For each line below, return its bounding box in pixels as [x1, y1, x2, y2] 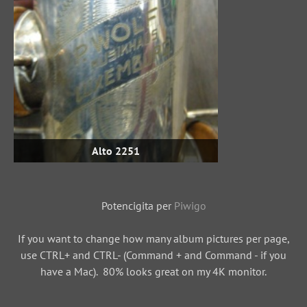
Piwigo [173, 199, 206, 213]
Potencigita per [101, 199, 174, 213]
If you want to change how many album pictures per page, [17, 232, 290, 246]
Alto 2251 [92, 144, 140, 158]
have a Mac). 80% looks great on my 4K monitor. [40, 265, 267, 279]
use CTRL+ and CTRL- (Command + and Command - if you [21, 248, 286, 262]
